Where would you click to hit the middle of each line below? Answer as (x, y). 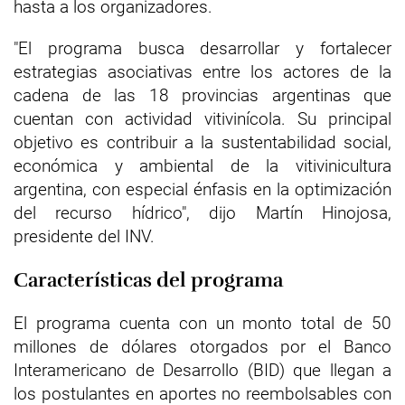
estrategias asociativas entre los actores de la (202, 72)
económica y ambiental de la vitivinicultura (202, 166)
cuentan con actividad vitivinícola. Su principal (202, 119)
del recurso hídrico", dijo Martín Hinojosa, (202, 213)
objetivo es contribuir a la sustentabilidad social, (202, 142)
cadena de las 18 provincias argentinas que (202, 95)
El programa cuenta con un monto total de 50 (202, 323)
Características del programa (148, 280)
